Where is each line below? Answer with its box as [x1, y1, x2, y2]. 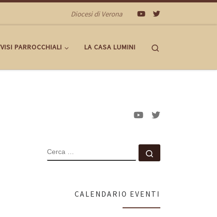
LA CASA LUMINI [84, 43, 136, 52]
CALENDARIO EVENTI [75, 189, 160, 199]
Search [160, 42, 181, 51]
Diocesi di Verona [71, 9, 123, 18]
